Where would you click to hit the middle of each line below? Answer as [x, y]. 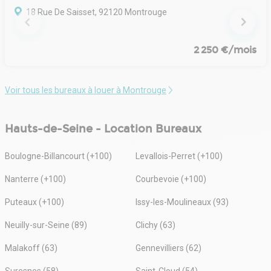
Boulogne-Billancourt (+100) [58, 156]
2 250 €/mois [225, 50]
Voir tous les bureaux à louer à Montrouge [86, 90]
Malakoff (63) [31, 248]
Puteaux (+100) [34, 202]
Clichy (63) [155, 225]
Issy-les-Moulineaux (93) [182, 202]
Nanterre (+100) [35, 179]
